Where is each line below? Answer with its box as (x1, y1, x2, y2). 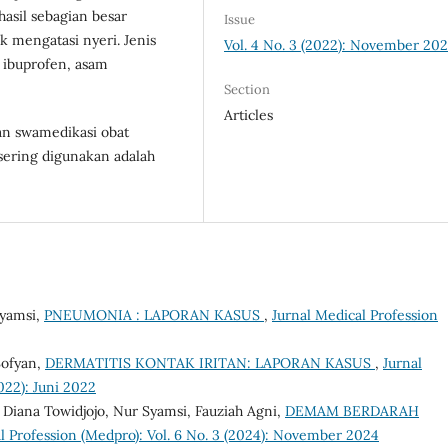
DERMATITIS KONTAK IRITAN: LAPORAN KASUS (45, 353, 375, 372)
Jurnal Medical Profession (272, 305, 438, 324)
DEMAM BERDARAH (285, 401, 419, 420)
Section (224, 81, 271, 99)
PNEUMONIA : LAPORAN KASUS (44, 305, 264, 324)
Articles (224, 106, 274, 125)
